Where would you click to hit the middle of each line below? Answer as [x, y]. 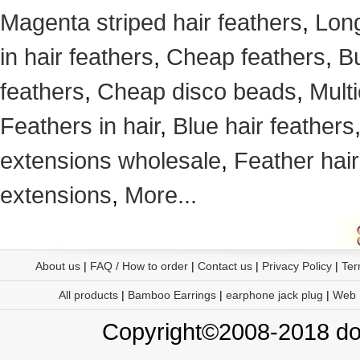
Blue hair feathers [264, 126]
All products [88, 295]
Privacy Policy [297, 266]
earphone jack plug [274, 295]
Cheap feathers [246, 57]
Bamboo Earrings [172, 295]
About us [57, 266]
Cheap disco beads [197, 91]
